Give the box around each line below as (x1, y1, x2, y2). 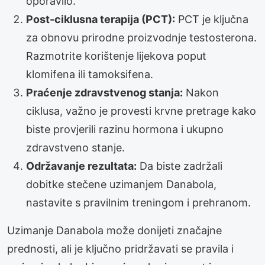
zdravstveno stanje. (26, 141, 125, 154)
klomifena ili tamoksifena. (26, 67, 153, 80)
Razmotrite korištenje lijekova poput (26, 49, 206, 62)
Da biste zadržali (137, 159, 222, 172)
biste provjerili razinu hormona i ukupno (26, 122, 224, 135)
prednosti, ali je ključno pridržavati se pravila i (7, 242, 234, 255)
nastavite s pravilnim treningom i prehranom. (26, 196, 251, 209)
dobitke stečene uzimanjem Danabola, (26, 177, 216, 190)
